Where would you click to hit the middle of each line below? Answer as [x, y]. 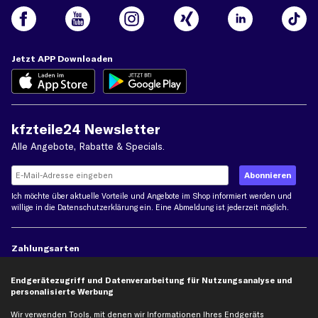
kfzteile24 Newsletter [86, 130]
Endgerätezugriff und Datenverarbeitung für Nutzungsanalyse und [152, 280]
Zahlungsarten [45, 248]
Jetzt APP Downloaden [62, 59]
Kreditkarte [221, 286]
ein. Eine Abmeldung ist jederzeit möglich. [213, 208]
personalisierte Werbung [62, 292]
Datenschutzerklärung [98, 208]
